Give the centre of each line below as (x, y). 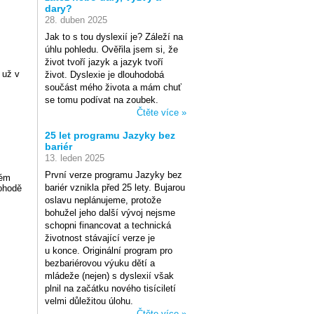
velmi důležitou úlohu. (89, 301)
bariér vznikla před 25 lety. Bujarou (115, 187)
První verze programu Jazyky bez (114, 175)
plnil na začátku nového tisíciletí (110, 288)
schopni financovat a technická (108, 225)
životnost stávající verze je (100, 238)
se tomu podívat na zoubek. (102, 100)
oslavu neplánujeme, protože (103, 200)
